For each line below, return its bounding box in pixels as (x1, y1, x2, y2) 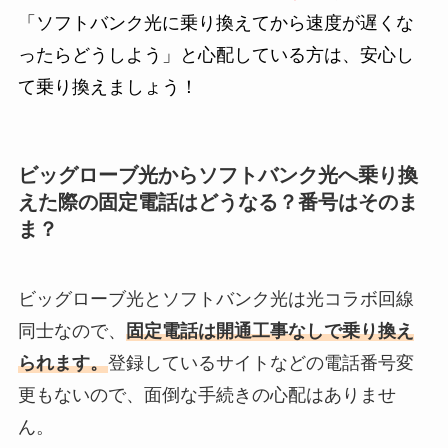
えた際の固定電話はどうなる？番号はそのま (17, 191, 418, 214)
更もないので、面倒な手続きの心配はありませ (17, 384, 396, 405)
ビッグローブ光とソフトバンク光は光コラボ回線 (17, 288, 414, 309)
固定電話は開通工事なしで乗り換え (125, 320, 414, 341)
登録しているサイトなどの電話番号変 (107, 352, 414, 373)
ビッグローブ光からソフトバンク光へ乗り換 (17, 164, 418, 187)
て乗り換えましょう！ (17, 77, 198, 98)
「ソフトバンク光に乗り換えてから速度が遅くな (17, 13, 414, 34)
